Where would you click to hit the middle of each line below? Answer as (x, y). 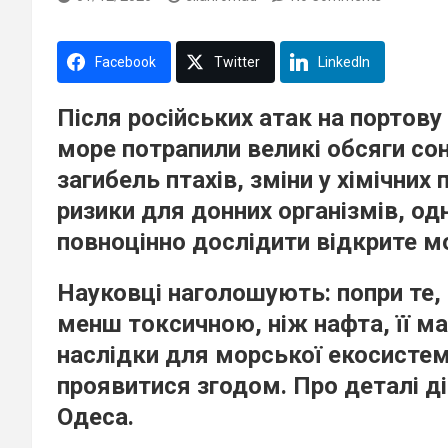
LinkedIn (344, 61)
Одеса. (95, 416)
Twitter (237, 61)
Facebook (125, 61)
